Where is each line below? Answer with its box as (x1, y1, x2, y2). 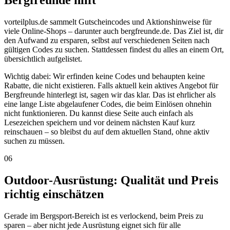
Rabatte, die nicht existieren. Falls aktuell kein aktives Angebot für (4, 81, 218, 90)
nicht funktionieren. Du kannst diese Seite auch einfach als (4, 109, 193, 118)
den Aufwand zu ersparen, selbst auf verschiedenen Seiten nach (4, 36, 209, 45)
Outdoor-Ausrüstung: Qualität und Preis (4, 174, 218, 187)
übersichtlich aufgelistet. (4, 54, 82, 64)
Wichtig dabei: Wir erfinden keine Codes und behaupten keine (4, 72, 205, 81)
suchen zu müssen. (4, 137, 65, 146)
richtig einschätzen (4, 187, 104, 201)
